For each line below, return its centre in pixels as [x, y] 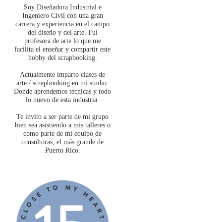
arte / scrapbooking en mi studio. [62, 83]
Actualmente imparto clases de [62, 75]
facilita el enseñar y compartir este [62, 50]
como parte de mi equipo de [62, 134]
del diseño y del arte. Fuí [62, 33]
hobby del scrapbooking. [62, 58]
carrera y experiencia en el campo [62, 24]
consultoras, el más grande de [62, 142]
